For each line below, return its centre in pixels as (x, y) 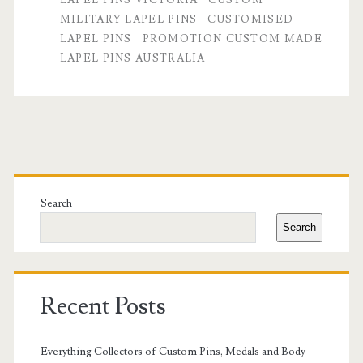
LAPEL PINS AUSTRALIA (132, 58)
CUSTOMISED (251, 19)
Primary (71, 173)
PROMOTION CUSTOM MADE (232, 38)
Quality (137, 55)
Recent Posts (103, 306)
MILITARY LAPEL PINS (128, 19)
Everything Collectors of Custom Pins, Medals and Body (173, 351)
